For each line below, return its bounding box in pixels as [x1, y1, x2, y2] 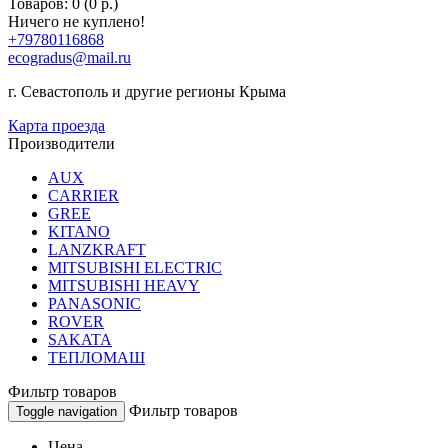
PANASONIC [48, 295, 141, 312]
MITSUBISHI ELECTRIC [48, 259, 222, 276]
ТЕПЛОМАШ [48, 349, 145, 366]
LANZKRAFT [48, 241, 146, 258]
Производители [8, 135, 115, 152]
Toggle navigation [16, 404, 117, 419]
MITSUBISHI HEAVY [48, 277, 200, 294]
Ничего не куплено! [8, 13, 145, 30]
